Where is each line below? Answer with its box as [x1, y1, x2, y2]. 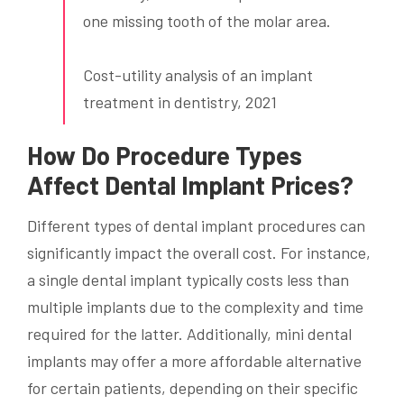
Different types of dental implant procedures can [27, 216, 365, 236]
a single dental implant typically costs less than [27, 270, 349, 290]
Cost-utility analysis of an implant [83, 65, 313, 86]
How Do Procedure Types [27, 140, 302, 171]
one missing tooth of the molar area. [83, 11, 331, 32]
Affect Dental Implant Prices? [27, 170, 353, 201]
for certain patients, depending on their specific [27, 378, 358, 399]
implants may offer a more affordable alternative [27, 351, 362, 372]
